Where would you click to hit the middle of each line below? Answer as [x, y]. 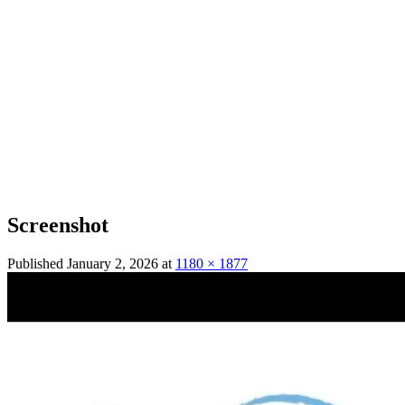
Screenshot [58, 225]
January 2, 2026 [113, 263]
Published [37, 263]
